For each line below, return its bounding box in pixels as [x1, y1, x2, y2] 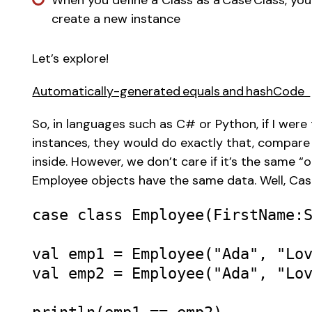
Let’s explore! [32, 50, 113, 68]
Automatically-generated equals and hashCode [32, 83, 311, 100]
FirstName [213, 206, 295, 224]
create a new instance [52, 10, 185, 28]
